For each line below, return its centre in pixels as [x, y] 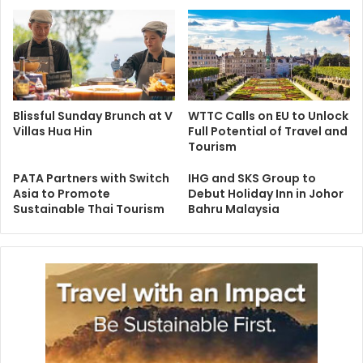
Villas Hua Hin [53, 132]
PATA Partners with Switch [91, 179]
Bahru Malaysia [234, 209]
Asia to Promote [62, 194]
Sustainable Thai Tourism [89, 209]
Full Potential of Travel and [268, 132]
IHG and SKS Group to [252, 179]
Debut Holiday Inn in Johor [266, 194]
